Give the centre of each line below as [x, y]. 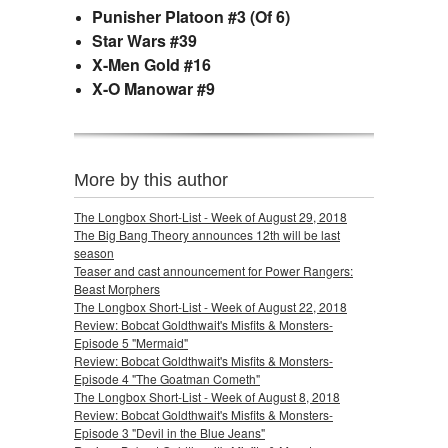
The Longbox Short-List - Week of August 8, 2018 [207, 396]
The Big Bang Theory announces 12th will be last [207, 234]
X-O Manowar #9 [153, 88]
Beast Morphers [117, 288]
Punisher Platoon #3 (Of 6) [191, 16]
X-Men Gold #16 [151, 64]
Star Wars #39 [144, 40]
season [94, 252]
